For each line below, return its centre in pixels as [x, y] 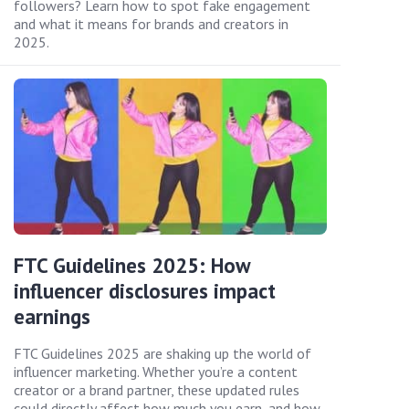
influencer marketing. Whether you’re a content [156, 372]
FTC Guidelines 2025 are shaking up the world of [163, 354]
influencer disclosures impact [145, 291]
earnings [52, 317]
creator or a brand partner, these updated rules [157, 390]
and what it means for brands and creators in [151, 23]
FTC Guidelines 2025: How [132, 266]
